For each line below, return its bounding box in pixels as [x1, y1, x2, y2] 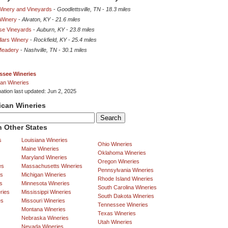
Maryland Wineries [21, 154, 67, 161]
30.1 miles [62, 47, 87, 53]
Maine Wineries [21, 146, 59, 152]
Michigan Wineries [21, 172, 66, 178]
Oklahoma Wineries [98, 150, 146, 156]
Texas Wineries [98, 210, 136, 217]
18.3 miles [106, 6, 131, 13]
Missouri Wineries [21, 197, 65, 204]
